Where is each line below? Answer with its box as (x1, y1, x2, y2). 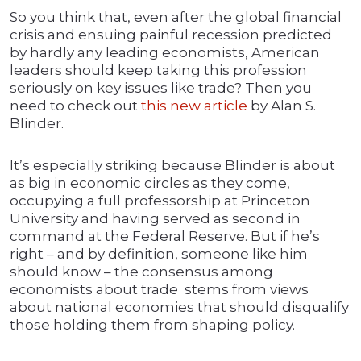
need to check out (10, 98, 141, 114)
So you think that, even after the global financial (10, 9, 342, 26)
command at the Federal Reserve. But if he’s (10, 228, 320, 245)
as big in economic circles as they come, (10, 175, 290, 192)
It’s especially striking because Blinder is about (10, 157, 335, 174)
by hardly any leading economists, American (10, 44, 320, 61)
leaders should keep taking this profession (10, 62, 307, 79)
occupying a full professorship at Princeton (10, 193, 310, 210)
